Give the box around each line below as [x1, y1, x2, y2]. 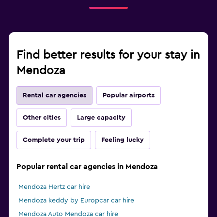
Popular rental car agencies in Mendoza [16, 163, 158, 171]
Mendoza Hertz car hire [18, 184, 90, 191]
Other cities [23, 114, 61, 122]
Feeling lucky [101, 137, 144, 144]
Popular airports [103, 92, 155, 99]
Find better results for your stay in [16, 49, 200, 62]
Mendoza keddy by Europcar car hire [18, 197, 134, 204]
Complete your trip [23, 137, 85, 144]
